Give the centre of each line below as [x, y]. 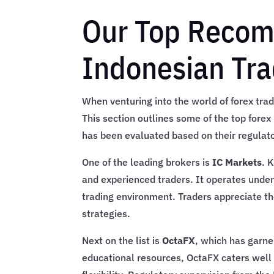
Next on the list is [122, 241]
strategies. [106, 214]
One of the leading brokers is [147, 162]
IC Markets [237, 162]
